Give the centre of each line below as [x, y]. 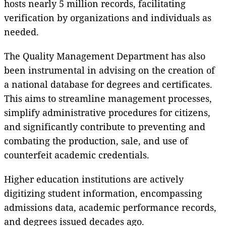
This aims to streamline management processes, [108, 99]
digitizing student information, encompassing [103, 193]
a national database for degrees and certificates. [108, 84]
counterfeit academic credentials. [77, 155]
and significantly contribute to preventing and [105, 127]
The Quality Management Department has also [105, 56]
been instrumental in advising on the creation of [109, 70]
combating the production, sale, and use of [96, 141]
